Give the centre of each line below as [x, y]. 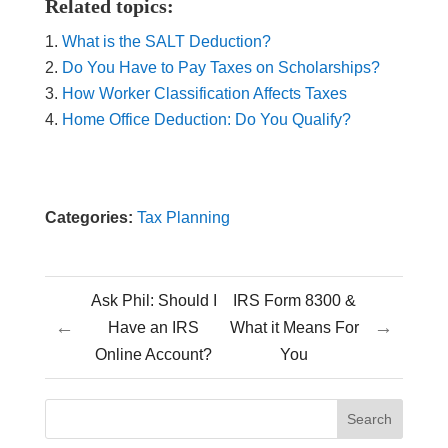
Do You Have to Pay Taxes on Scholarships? [220, 68]
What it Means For [294, 328]
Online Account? [154, 355]
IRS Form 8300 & [294, 301]
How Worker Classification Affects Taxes [206, 94]
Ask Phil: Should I [153, 301]
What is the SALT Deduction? [166, 42]
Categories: [88, 218]
